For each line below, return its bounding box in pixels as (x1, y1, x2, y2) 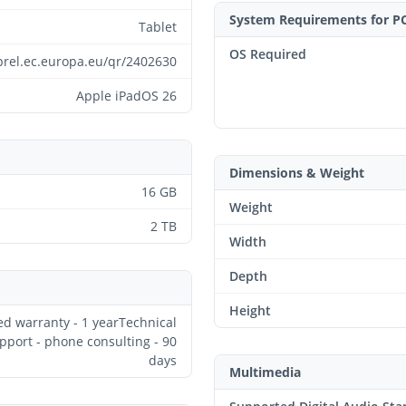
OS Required (229, 44, 306, 63)
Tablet (139, 17, 177, 35)
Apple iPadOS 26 (76, 86, 177, 104)
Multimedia (229, 362, 301, 381)
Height (229, 301, 271, 319)
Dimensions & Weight (229, 163, 364, 181)
